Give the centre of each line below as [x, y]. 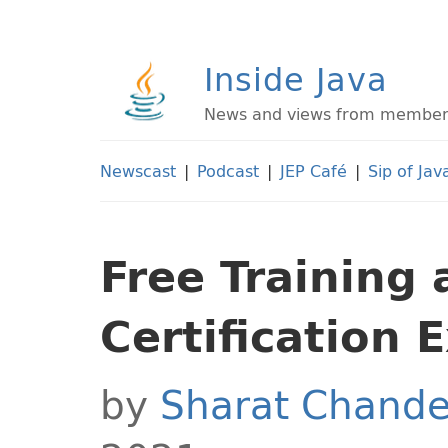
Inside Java [296, 79]
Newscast [138, 171]
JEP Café [313, 171]
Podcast [228, 171]
